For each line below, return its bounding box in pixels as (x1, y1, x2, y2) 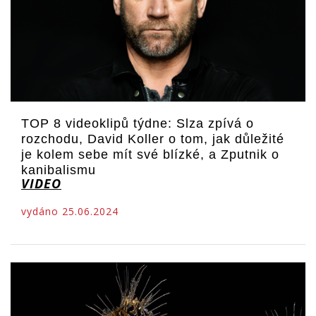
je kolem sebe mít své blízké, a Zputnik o (21, 147, 279, 162)
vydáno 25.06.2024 (21, 205, 119, 219)
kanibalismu (21, 163, 96, 178)
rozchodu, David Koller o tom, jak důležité (21, 132, 284, 147)
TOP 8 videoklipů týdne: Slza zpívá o (21, 116, 254, 131)
